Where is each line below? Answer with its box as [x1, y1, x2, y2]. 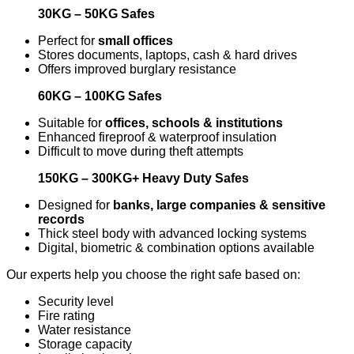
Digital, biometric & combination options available [38, 240, 314, 254]
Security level [38, 294, 114, 308]
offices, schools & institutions [105, 115, 283, 130]
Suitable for [38, 115, 105, 130]
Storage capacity [38, 337, 132, 351]
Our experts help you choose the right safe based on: [6, 267, 300, 281]
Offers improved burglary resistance [38, 62, 236, 76]
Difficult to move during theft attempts [38, 144, 243, 158]
